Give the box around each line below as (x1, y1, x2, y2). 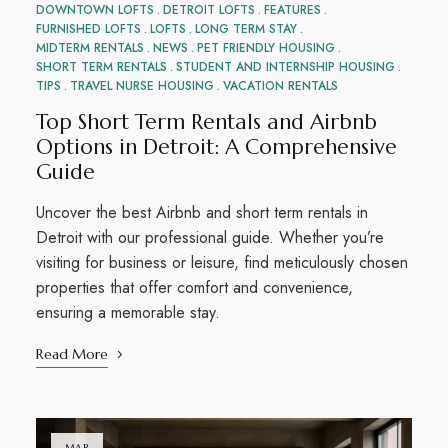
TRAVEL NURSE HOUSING (69, 76, 214, 95)
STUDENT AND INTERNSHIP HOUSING (175, 57, 395, 76)
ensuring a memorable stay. (35, 300, 220, 324)
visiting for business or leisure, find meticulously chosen (35, 250, 408, 274)
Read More (35, 344, 108, 363)
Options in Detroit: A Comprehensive (35, 133, 397, 160)
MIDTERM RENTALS (35, 38, 144, 57)
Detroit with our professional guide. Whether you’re (35, 225, 384, 249)
